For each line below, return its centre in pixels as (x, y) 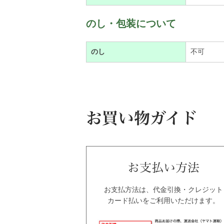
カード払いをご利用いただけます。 (163, 200)
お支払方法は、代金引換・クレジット (163, 189)
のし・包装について (131, 23)
